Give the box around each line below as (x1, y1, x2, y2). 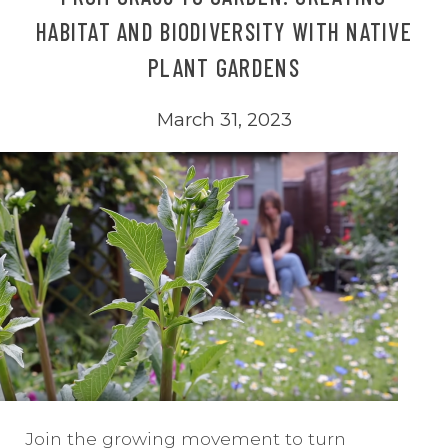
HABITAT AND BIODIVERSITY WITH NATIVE (35, 16, 413, 46)
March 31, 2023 (156, 107, 292, 131)
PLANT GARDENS (148, 52, 300, 82)
